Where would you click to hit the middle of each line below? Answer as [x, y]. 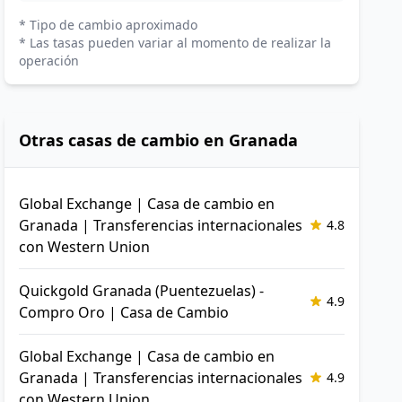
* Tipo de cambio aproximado [109, 25]
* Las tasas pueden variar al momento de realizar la [175, 43]
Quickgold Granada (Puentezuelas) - [142, 291]
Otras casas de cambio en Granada [159, 140]
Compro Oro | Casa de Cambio [124, 312]
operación [49, 61]
